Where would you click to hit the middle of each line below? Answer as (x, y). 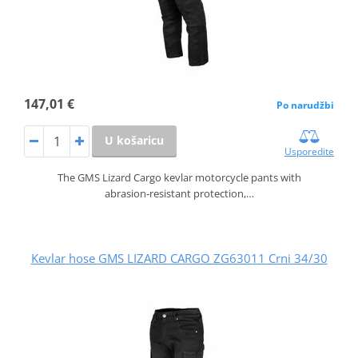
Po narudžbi (306, 105)
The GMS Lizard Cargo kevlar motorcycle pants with (179, 178)
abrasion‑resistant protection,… (179, 194)
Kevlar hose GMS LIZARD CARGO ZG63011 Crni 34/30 (179, 259)
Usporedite (310, 152)
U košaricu (134, 141)
